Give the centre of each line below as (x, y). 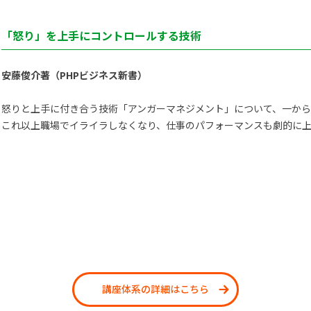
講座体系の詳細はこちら (155, 289)
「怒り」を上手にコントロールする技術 (101, 35)
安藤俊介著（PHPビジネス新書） (74, 75)
